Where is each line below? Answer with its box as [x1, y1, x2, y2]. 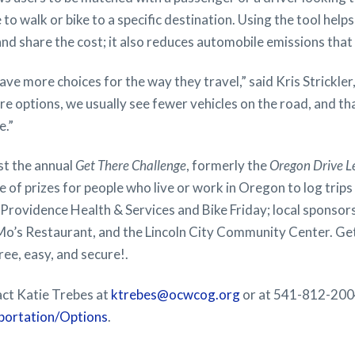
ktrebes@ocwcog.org [111, 285, 240, 303]
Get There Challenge [75, 157, 186, 174]
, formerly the [186, 157, 269, 174]
